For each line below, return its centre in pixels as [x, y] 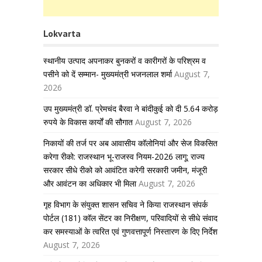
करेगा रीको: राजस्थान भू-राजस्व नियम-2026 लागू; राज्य [124, 156]
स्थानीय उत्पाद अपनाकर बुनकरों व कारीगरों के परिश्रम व [125, 61]
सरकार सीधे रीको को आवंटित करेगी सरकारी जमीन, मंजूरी [125, 170]
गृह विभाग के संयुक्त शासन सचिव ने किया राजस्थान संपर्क [125, 204]
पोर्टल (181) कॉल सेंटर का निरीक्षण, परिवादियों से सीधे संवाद [130, 218]
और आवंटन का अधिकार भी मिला [90, 183]
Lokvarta [62, 33]
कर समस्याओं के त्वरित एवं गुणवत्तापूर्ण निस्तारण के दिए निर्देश [130, 231]
